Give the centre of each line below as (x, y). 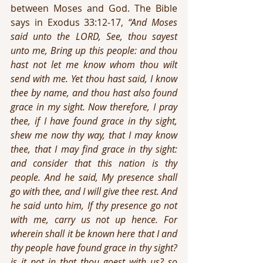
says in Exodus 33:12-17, (70, 22)
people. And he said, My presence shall (94, 177)
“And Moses (153, 22)
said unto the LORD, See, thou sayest (94, 36)
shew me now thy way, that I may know (94, 135)
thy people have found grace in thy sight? (94, 248)
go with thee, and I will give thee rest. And (94, 191)
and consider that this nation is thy (94, 163)
